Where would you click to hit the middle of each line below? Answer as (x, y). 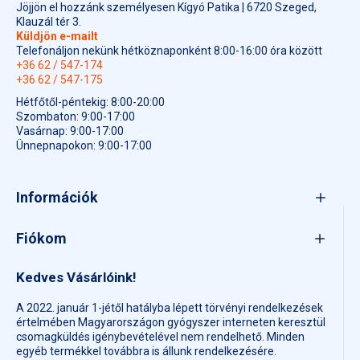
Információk (57, 197)
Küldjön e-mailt (57, 36)
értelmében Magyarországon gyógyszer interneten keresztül (171, 322)
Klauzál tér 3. (49, 21)
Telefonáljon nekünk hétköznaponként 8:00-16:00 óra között (169, 50)
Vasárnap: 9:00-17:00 (70, 131)
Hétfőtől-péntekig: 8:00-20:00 (90, 102)
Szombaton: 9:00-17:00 (76, 116)
